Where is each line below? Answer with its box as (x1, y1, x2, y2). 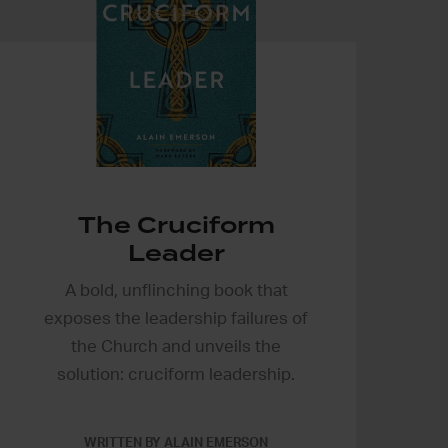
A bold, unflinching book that (64, 281, 288, 299)
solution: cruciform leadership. (57, 365, 295, 383)
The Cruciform (77, 208, 275, 241)
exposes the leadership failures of (44, 309, 308, 327)
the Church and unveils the (71, 337, 281, 355)
